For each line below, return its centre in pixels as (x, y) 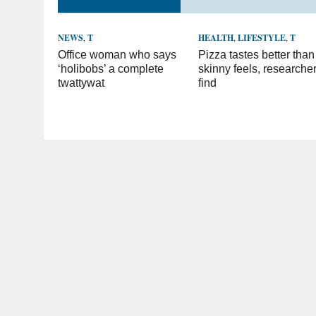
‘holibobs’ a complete (111, 69)
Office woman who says (117, 55)
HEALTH (216, 38)
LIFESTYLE (262, 38)
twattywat (81, 83)
